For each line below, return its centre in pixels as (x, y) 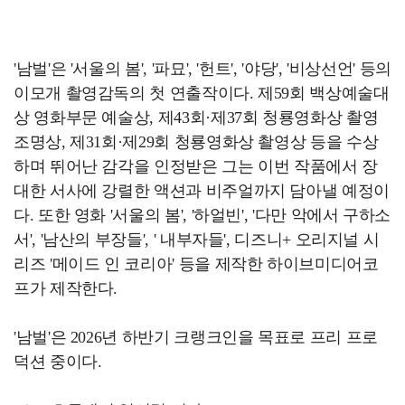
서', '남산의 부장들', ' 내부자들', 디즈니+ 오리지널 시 (197, 240)
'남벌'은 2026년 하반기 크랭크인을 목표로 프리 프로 (196, 338)
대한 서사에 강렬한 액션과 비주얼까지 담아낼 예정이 (202, 191)
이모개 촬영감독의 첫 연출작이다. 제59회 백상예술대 (202, 94)
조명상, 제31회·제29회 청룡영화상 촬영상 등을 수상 (196, 142)
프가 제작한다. (66, 289)
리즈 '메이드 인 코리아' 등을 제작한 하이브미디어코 (196, 264)
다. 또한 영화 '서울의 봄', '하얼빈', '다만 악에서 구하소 (202, 216)
